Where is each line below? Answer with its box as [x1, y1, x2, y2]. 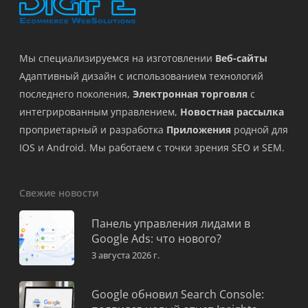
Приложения [166, 123, 231, 137]
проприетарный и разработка [19, 123, 166, 137]
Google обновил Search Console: [91, 287, 264, 302]
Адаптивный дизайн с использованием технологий [19, 69, 263, 83]
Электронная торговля [133, 87, 247, 101]
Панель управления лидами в [91, 216, 250, 232]
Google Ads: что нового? [91, 231, 221, 247]
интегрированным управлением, [19, 105, 180, 119]
